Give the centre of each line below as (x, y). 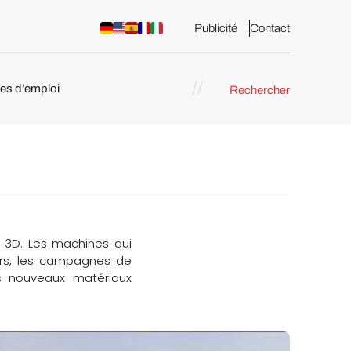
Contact (270, 28)
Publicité (215, 28)
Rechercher (259, 90)
